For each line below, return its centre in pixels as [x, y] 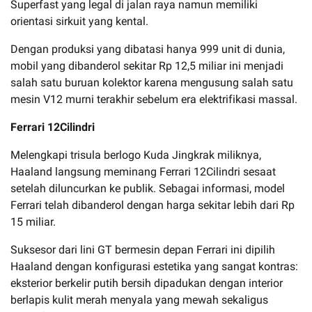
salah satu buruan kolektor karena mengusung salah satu [152, 82]
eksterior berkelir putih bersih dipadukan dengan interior [147, 283]
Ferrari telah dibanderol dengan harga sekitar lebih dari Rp [153, 205]
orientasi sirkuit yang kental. [79, 21]
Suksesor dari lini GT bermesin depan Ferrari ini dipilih [143, 249]
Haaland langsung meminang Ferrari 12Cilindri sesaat [143, 171]
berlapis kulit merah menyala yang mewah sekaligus [139, 299]
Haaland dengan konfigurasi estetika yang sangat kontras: [154, 266]
